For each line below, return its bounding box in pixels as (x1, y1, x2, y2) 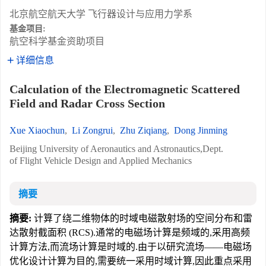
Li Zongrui (72, 125, 113, 135)
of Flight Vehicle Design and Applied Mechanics (9, 156, 192, 166)
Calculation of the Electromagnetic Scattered (9, 83, 240, 96)
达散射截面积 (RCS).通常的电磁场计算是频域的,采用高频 (9, 227, 250, 237)
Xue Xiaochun (9, 125, 65, 135)
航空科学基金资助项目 (9, 36, 104, 46)
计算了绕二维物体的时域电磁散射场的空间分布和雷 (31, 213, 252, 223)
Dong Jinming (174, 125, 227, 135)
